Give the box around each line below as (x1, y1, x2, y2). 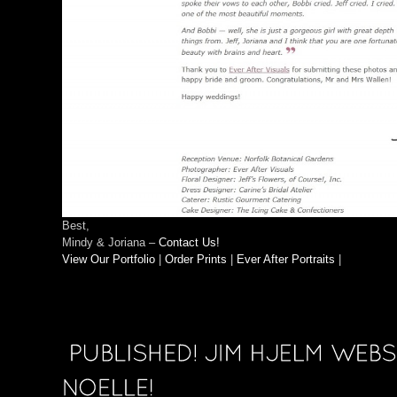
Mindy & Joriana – (62, 236, 159, 250)
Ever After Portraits (237, 253, 335, 267)
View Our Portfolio (62, 253, 155, 267)
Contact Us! (159, 236, 220, 250)
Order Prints (165, 253, 227, 267)
